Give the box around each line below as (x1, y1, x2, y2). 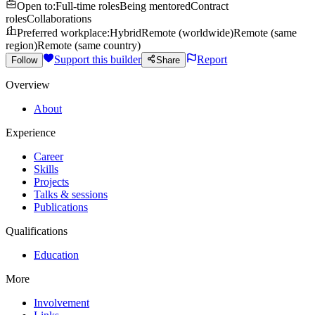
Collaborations (27, 13, 91, 25)
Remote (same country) (37, 39, 141, 52)
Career (34, 150, 63, 163)
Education (34, 249, 79, 262)
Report (197, 53, 228, 66)
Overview (6, 79, 50, 91)
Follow (11, 55, 37, 66)
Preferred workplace (17, 27, 107, 39)
